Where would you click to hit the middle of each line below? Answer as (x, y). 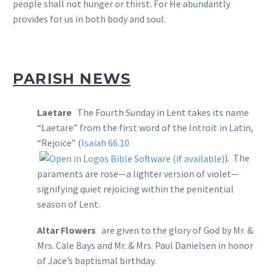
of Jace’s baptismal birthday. (97, 260)
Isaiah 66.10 (105, 142)
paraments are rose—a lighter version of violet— (138, 174)
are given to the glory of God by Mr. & (177, 230)
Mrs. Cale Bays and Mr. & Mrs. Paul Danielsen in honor (145, 245)
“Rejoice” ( (59, 142)
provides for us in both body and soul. (89, 19)
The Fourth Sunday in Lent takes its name (163, 112)
